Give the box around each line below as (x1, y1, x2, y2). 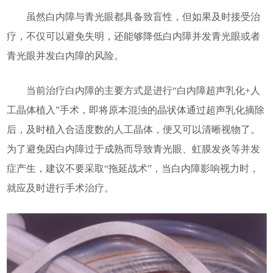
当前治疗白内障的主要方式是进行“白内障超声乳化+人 (6, 85, 260, 96)
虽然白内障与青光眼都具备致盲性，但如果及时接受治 (6, 12, 260, 23)
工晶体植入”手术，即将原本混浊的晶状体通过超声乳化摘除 (6, 105, 264, 116)
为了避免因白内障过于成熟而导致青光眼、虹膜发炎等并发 (6, 144, 260, 155)
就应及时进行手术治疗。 (6, 183, 114, 194)
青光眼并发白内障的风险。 (6, 51, 124, 62)
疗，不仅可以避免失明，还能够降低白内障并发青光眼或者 (6, 31, 260, 42)
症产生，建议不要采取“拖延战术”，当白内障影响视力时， (6, 163, 259, 174)
